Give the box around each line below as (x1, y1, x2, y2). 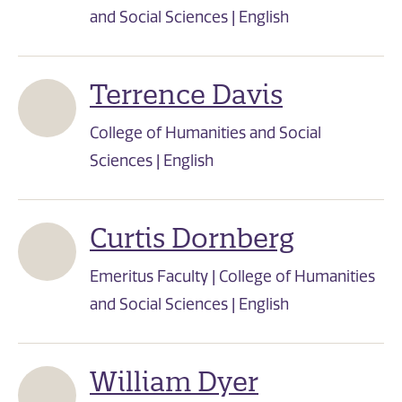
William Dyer (90, 365, 258, 399)
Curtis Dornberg (90, 222, 294, 256)
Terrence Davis (90, 78, 283, 112)
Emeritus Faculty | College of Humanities (90, 267, 375, 286)
